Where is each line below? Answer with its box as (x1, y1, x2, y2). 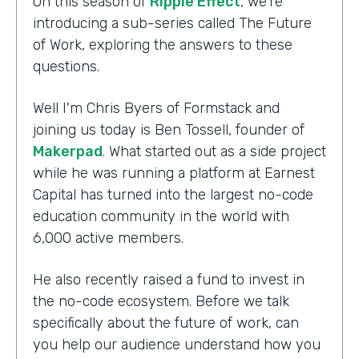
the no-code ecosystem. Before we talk (33, 292, 289, 310)
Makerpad (33, 142, 103, 160)
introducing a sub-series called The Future (33, 14, 312, 32)
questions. (33, 57, 99, 75)
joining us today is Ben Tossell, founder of (33, 120, 305, 139)
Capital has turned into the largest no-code (33, 185, 313, 204)
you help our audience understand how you (33, 335, 321, 353)
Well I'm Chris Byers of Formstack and (33, 99, 280, 117)
